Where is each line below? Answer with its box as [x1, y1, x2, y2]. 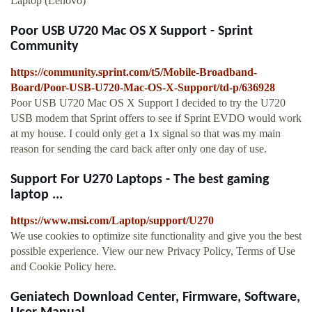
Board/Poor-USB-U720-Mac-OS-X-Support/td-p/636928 [10, 81, 275, 94]
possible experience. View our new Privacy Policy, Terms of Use [10, 245, 295, 258]
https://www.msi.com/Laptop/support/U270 [10, 214, 214, 227]
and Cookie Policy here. [10, 260, 116, 273]
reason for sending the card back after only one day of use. [10, 143, 267, 155]
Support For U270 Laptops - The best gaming [10, 173, 269, 187]
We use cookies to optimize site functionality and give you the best [10, 230, 302, 242]
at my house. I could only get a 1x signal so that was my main [10, 127, 281, 140]
